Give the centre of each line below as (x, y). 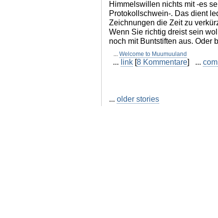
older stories (138, 99)
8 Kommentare (162, 62)
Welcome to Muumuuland (153, 54)
